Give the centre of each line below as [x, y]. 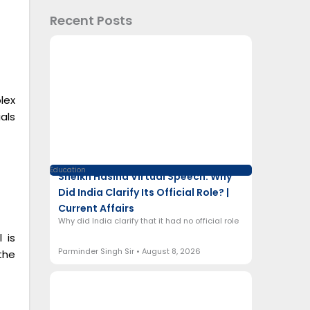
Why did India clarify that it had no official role [148, 220]
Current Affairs [96, 208]
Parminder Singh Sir [97, 252]
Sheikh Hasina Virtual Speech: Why [145, 176]
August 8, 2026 [170, 252]
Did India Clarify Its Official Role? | [143, 192]
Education [67, 170]
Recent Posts [91, 20]
